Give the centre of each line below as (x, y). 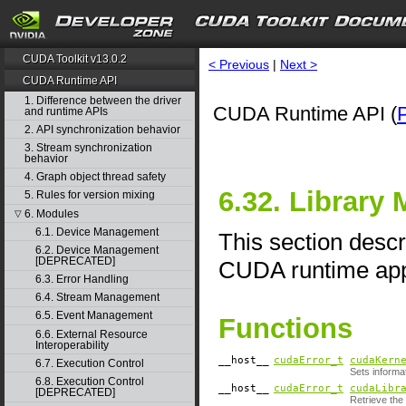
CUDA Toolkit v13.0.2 (75, 59)
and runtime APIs (66, 111)
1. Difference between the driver (102, 100)
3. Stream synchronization (88, 147)
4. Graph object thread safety (95, 177)
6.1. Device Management (97, 232)
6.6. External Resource (91, 334)
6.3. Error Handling (82, 280)
